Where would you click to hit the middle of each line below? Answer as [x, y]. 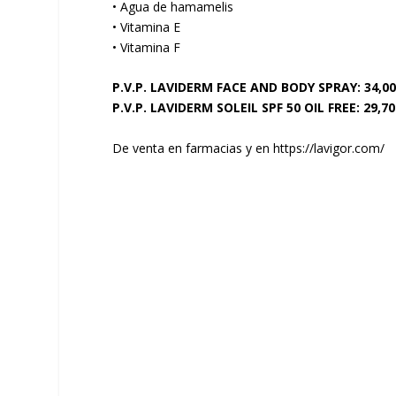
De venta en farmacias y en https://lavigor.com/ [249, 148]
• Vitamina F [147, 48]
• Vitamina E [147, 27]
